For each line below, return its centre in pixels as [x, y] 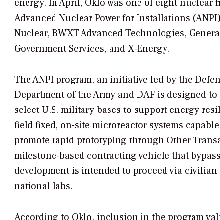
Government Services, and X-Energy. [92, 49]
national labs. [43, 186]
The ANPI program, [54, 80]
